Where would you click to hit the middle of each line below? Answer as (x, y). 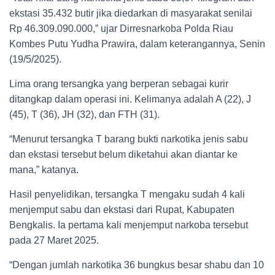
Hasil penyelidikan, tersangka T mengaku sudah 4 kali (127, 194)
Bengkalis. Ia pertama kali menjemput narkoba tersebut (129, 225)
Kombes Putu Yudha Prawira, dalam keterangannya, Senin (137, 44)
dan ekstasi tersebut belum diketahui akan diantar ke (123, 154)
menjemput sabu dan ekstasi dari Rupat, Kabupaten (122, 210)
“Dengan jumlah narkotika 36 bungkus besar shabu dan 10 (137, 265)
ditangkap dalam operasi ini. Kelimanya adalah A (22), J (130, 99)
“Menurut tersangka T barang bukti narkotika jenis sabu (129, 139)
